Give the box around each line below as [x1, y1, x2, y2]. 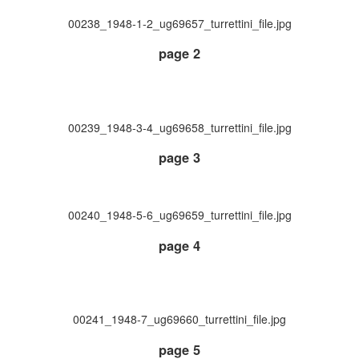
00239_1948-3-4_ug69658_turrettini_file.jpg [67, 119, 292, 135]
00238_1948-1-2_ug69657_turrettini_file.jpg [67, 14, 292, 31]
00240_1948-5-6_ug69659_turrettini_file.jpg [67, 207, 292, 224]
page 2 [159, 44, 200, 63]
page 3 [159, 148, 200, 167]
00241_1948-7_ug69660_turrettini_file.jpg [73, 311, 286, 328]
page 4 [159, 236, 200, 255]
